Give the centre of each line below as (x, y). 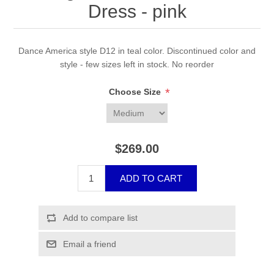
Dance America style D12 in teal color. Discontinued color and (137, 51)
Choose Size (136, 92)
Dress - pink (137, 12)
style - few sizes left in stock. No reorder (137, 65)
